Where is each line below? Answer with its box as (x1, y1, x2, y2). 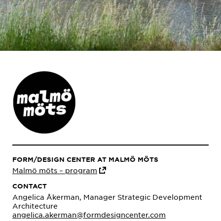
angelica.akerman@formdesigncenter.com (12, 210, 166, 219)
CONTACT (12, 182, 47, 190)
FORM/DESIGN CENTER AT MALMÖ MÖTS (12, 155, 158, 163)
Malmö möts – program (12, 166, 97, 175)
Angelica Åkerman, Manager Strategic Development (12, 192, 202, 201)
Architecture (12, 201, 58, 210)
